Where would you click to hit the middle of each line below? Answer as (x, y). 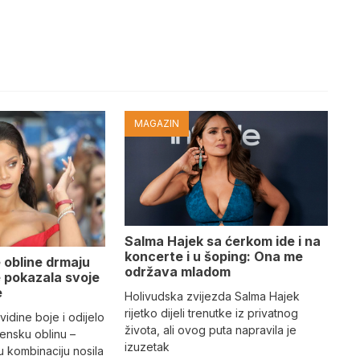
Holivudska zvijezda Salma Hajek (212, 296)
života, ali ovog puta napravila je (210, 329)
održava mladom (177, 271)
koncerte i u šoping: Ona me (213, 256)
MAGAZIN (156, 124)
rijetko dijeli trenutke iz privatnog (211, 313)
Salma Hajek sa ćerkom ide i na (222, 241)
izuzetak (147, 346)
